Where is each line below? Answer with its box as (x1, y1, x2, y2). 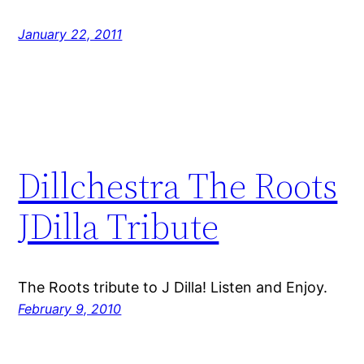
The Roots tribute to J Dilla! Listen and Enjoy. (18, 279, 328, 297)
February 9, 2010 (18, 301, 122, 318)
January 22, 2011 (18, 26, 123, 43)
